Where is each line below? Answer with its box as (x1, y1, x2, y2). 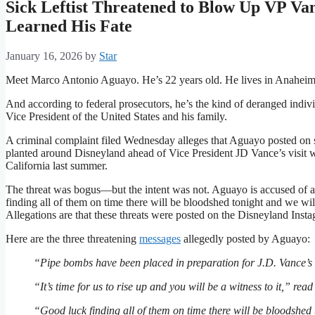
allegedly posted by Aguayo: (181, 233, 310, 245)
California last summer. (6, 160, 108, 172)
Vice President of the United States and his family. (6, 110, 227, 123)
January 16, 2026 (6, 50, 82, 63)
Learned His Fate (6, 17, 132, 36)
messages (139, 233, 181, 245)
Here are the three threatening (6, 233, 139, 245)
